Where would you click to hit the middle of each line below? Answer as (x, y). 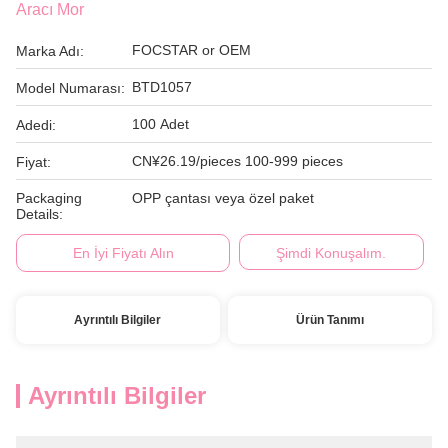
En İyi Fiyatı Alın (123, 253)
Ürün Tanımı (330, 320)
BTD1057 (162, 87)
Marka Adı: (50, 51)
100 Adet (160, 124)
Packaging (49, 198)
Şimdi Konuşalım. (331, 253)
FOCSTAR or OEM (191, 50)
